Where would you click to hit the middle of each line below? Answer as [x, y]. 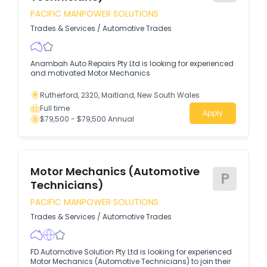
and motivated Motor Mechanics [90, 73]
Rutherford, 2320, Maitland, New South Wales [120, 95]
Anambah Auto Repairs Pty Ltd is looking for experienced [132, 63]
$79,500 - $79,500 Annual [87, 119]
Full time [55, 108]
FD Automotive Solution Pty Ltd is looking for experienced [131, 252]
